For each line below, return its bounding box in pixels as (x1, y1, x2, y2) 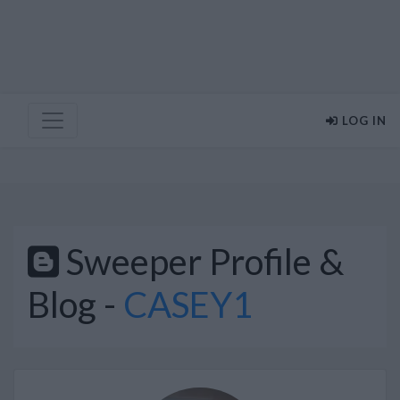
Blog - (28, 283, 116, 326)
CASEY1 (116, 283, 253, 326)
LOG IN (338, 113, 387, 128)
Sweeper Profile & (59, 240, 344, 283)
